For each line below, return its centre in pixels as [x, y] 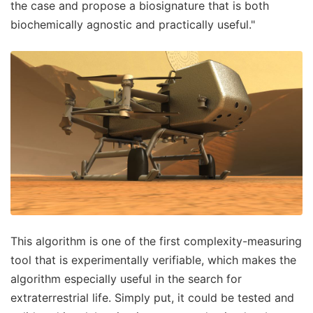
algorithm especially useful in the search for [126, 279]
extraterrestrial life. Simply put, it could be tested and [152, 298]
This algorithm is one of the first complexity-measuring [156, 241]
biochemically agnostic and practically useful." [133, 25]
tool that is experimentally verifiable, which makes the [153, 260]
